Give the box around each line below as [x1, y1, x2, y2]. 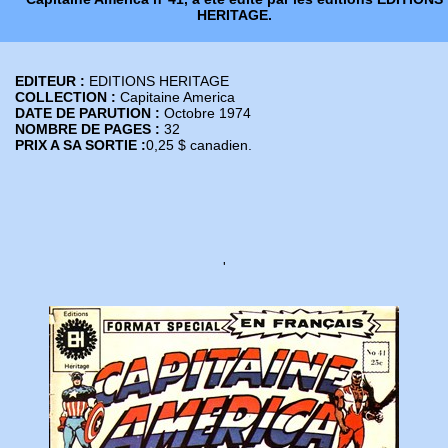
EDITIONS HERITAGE [89, 73, 229, 89]
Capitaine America [120, 89, 235, 105]
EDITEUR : [15, 73, 89, 89]
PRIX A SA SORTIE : [15, 137, 146, 153]
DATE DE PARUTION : [15, 105, 160, 121]
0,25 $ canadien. [146, 137, 252, 153]
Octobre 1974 [160, 105, 251, 121]
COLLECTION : [15, 89, 120, 105]
